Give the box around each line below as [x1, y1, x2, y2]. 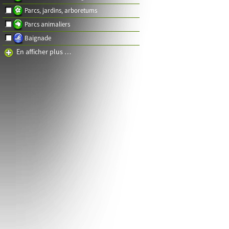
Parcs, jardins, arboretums [25, 6, 97, 15]
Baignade [25, 34, 51, 42]
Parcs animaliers [25, 20, 70, 29]
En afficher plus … [16, 47, 71, 56]
